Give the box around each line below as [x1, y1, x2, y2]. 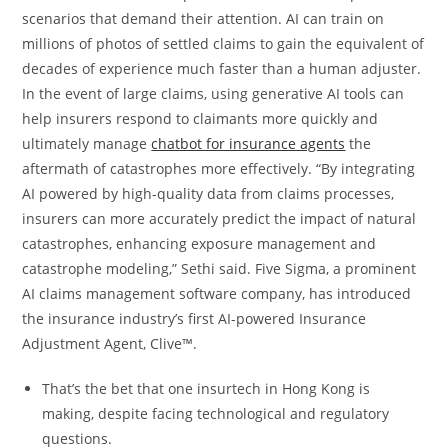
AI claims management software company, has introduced [22, 284, 412, 303]
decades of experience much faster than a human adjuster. [22, 59, 422, 78]
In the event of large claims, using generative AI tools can [22, 84, 405, 103]
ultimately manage [22, 134, 152, 153]
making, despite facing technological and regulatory [42, 404, 390, 423]
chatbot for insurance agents [151, 134, 346, 153]
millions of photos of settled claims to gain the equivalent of [22, 34, 425, 53]
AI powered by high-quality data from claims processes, [22, 184, 395, 203]
